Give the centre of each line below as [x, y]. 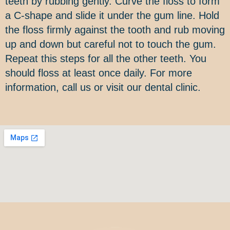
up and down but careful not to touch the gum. [111, 44]
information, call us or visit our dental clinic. [103, 88]
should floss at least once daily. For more [99, 73]
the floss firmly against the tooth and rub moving [115, 30]
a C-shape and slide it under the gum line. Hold [112, 16]
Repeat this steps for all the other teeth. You [106, 59]
